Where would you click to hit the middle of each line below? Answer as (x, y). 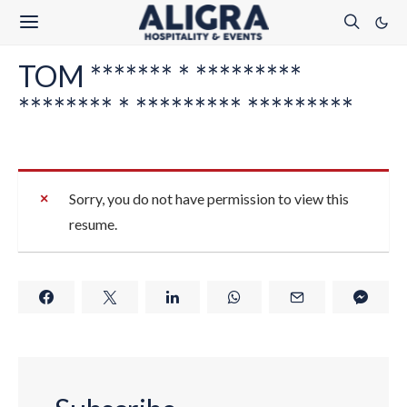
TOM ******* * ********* (160, 76)
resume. (93, 224)
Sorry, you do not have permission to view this (209, 199)
